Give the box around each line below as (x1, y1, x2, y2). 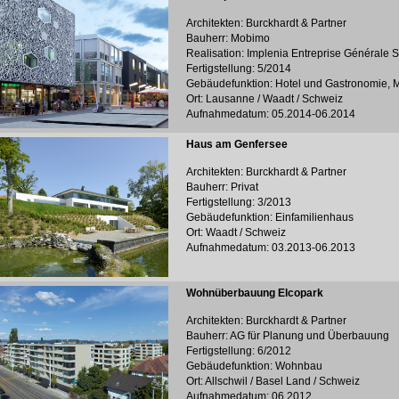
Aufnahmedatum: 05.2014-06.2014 (186, 108, 355, 120)
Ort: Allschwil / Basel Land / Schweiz (186, 375, 360, 387)
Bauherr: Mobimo (186, 32, 270, 45)
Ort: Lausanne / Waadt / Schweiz (186, 93, 343, 105)
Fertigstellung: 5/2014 (186, 62, 291, 75)
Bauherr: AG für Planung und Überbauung (186, 330, 389, 342)
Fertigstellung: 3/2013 (186, 196, 291, 208)
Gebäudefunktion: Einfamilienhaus (186, 211, 354, 224)
